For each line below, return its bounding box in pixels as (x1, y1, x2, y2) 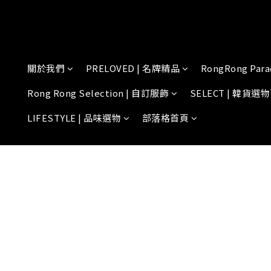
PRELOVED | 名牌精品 (85, 62, 180, 74)
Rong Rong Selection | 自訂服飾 (27, 87, 169, 99)
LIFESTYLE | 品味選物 (27, 111, 121, 124)
